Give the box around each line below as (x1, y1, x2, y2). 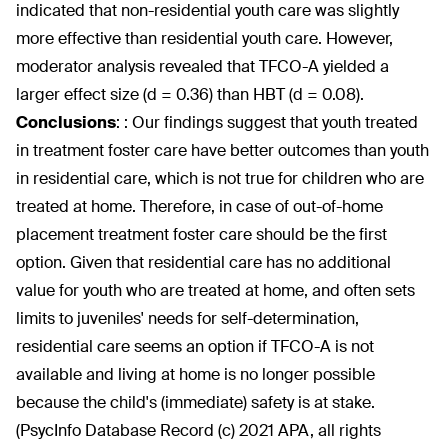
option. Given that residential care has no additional (16, 252, 391, 273)
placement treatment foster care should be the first (16, 224, 387, 245)
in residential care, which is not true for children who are (16, 168, 424, 189)
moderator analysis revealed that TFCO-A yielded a (16, 56, 389, 77)
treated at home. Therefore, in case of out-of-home (16, 196, 383, 217)
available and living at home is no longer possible (16, 364, 375, 385)
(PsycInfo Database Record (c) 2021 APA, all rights (16, 420, 381, 441)
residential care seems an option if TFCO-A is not (16, 336, 374, 357)
